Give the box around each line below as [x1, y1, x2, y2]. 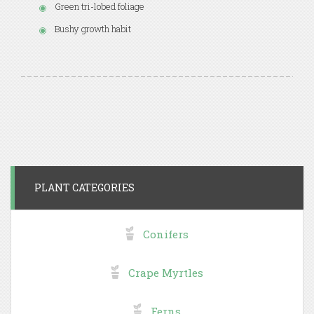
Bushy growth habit [55, 22, 131, 36]
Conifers [143, 227, 189, 242]
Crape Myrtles [128, 266, 203, 280]
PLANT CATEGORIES [34, 181, 135, 195]
